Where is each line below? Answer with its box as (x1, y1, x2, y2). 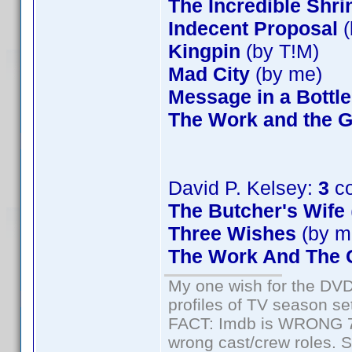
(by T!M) (240, 40, 319, 62)
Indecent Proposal (168, 17, 338, 39)
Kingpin (168, 40, 240, 62)
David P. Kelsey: (168, 177, 318, 199)
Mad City (168, 63, 250, 85)
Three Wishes (168, 222, 296, 244)
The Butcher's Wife (168, 200, 345, 222)
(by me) (250, 63, 322, 85)
